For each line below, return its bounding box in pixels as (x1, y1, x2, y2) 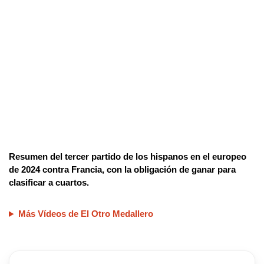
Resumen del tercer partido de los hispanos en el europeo (9, 151, 246, 162)
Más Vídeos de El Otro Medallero (18, 209, 153, 219)
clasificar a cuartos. (9, 177, 89, 188)
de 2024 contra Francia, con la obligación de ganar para (9, 164, 236, 175)
